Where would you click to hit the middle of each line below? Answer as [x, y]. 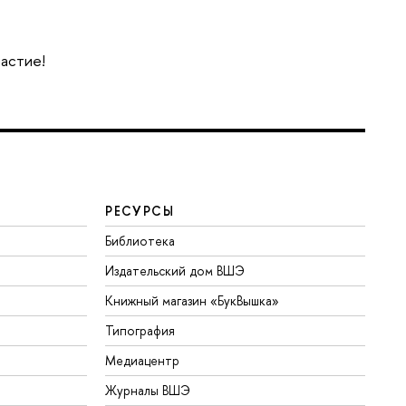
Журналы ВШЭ [148, 391]
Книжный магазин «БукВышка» [193, 301]
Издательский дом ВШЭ [175, 271]
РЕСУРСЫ [140, 211]
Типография [140, 331]
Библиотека [140, 241]
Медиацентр [143, 361]
